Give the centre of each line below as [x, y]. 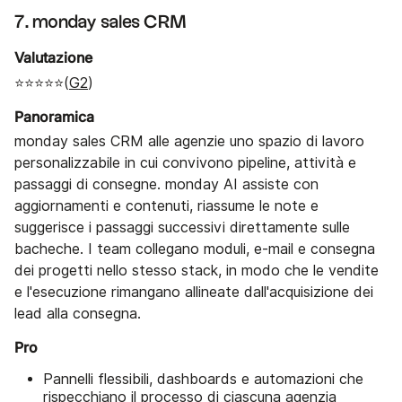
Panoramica [54, 116]
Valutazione [53, 58]
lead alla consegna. [78, 314]
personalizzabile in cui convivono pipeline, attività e [185, 163]
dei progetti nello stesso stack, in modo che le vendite [197, 271]
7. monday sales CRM [100, 23]
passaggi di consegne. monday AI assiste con [166, 185]
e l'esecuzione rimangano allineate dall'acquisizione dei [194, 293]
